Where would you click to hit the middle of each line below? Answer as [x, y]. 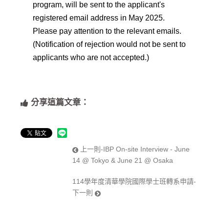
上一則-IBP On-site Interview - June [134, 149]
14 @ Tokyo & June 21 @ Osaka [123, 161]
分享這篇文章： [59, 103]
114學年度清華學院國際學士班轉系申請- [134, 182]
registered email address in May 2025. [99, 18]
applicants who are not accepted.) [91, 58]
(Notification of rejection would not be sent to [109, 44]
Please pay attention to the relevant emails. [107, 31]
